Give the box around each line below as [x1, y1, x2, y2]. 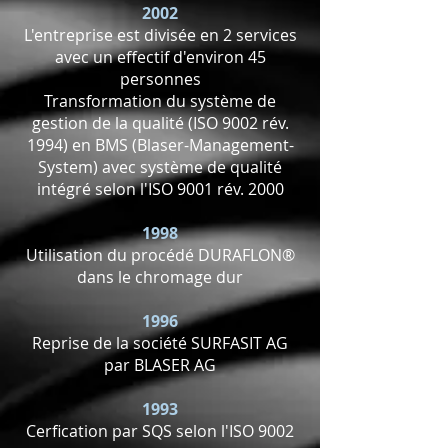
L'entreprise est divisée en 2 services [23, 24, 297, 46]
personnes [119, 68, 201, 90]
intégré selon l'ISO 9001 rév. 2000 [36, 178, 284, 200]
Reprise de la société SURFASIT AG [32, 332, 288, 354]
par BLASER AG [104, 354, 216, 376]
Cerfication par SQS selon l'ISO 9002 [26, 420, 294, 442]
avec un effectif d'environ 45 [54, 46, 266, 68]
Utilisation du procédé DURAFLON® [25, 244, 295, 266]
